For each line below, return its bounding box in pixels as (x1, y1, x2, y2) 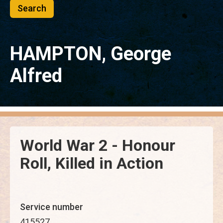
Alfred (10, 65, 62, 87)
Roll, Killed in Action (20, 154, 163, 173)
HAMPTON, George (10, 43, 171, 65)
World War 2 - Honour (20, 136, 175, 155)
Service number (20, 202, 83, 212)
